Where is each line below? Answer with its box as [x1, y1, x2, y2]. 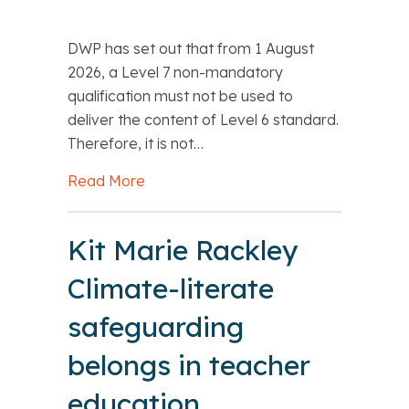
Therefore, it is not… [68, 134, 204, 153]
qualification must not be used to [68, 87, 293, 106]
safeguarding [68, 309, 244, 345]
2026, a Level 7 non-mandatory [68, 63, 283, 82]
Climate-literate [68, 271, 274, 307]
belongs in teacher [68, 348, 310, 383]
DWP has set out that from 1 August [68, 39, 314, 58]
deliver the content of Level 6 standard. [68, 110, 339, 130]
